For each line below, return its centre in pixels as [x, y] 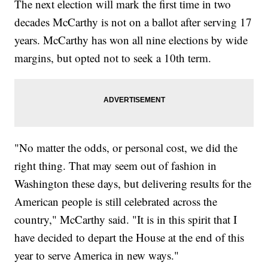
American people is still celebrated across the [116, 201]
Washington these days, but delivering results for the [133, 183]
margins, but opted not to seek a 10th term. [115, 57]
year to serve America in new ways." [97, 255]
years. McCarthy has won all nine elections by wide [131, 39]
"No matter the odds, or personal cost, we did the [126, 147]
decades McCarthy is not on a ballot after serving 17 [133, 22]
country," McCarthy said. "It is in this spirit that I [126, 219]
